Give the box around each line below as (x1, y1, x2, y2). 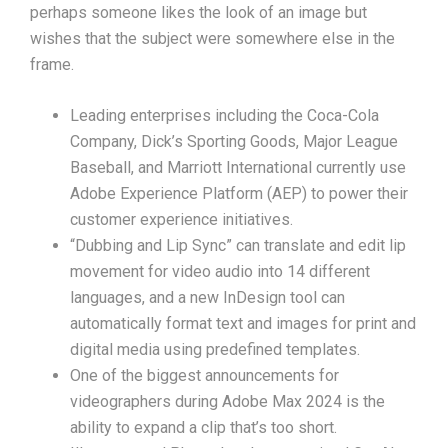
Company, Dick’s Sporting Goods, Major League (70, 132, 398, 152)
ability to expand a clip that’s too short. (70, 418, 337, 438)
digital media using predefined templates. (70, 340, 360, 360)
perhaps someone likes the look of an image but (30, 3, 367, 23)
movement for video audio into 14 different (70, 262, 370, 282)
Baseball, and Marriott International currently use (70, 158, 406, 178)
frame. (30, 55, 74, 75)
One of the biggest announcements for (70, 366, 339, 386)
